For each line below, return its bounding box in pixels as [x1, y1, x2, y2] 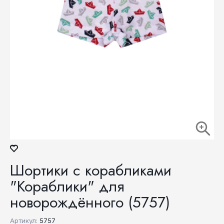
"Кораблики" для [10, 175, 124, 197]
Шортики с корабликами [10, 159, 171, 181]
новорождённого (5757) [10, 191, 170, 213]
